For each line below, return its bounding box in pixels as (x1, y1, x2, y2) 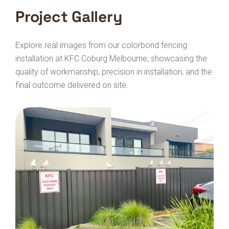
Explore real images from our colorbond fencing (15, 40, 187, 50)
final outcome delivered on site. (15, 80, 128, 90)
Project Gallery (15, 7, 122, 27)
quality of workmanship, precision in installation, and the (15, 67, 212, 77)
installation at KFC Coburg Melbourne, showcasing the (15, 54, 207, 63)
